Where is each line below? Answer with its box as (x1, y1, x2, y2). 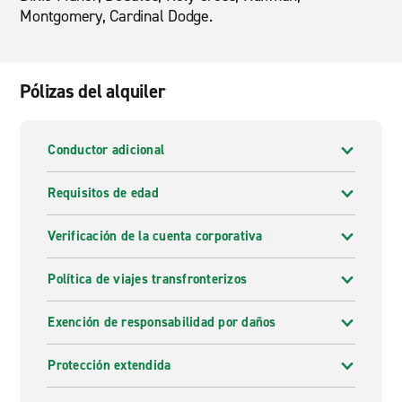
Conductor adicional (48, 141, 165, 159)
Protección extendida (48, 356, 171, 374)
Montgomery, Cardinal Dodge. (20, 5, 213, 27)
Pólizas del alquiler (20, 79, 166, 104)
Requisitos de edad (48, 184, 159, 202)
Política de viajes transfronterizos (48, 270, 248, 288)
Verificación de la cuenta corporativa (48, 227, 263, 245)
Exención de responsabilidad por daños (48, 313, 276, 331)
